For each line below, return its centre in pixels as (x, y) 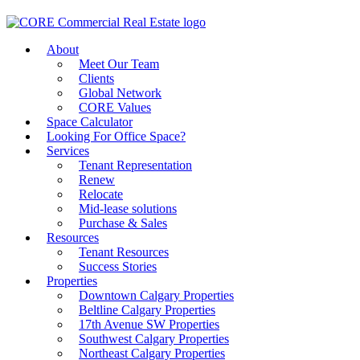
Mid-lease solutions (128, 209)
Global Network (120, 93)
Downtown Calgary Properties (156, 296)
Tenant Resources (124, 252)
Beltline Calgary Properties (147, 310)
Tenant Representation (135, 166)
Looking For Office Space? (116, 137)
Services (68, 151)
